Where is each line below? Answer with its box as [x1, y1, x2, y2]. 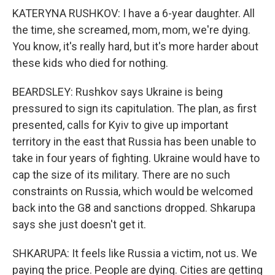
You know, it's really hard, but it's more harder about [12, 40, 258, 53]
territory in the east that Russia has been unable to [12, 135, 256, 148]
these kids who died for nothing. [12, 56, 168, 69]
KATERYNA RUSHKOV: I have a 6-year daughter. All [12, 7, 255, 20]
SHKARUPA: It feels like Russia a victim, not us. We [12, 247, 257, 260]
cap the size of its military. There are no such [12, 168, 230, 181]
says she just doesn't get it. [12, 218, 146, 231]
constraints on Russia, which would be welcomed [12, 185, 253, 198]
